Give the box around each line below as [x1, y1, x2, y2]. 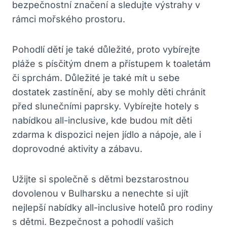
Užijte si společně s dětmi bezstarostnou [12, 173, 189, 184]
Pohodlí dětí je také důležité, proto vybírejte [12, 44, 200, 55]
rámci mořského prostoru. [12, 13, 125, 24]
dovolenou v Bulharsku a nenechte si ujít [12, 187, 188, 199]
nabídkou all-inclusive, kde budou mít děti [12, 115, 192, 126]
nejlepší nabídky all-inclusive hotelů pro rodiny [12, 202, 213, 213]
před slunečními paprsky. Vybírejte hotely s [12, 100, 199, 111]
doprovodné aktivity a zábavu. [12, 143, 142, 154]
